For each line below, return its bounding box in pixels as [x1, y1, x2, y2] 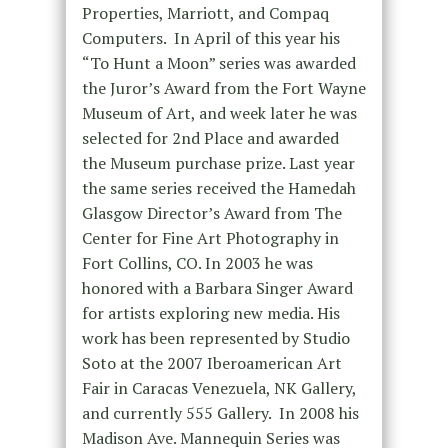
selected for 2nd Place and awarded [81, 127, 339, 150]
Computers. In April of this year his [81, 27, 340, 50]
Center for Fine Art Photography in [81, 227, 339, 250]
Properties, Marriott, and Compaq [81, 2, 329, 25]
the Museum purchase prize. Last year [81, 152, 355, 175]
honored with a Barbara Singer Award [81, 277, 353, 300]
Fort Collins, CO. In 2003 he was [81, 252, 313, 275]
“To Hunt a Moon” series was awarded [81, 52, 356, 75]
